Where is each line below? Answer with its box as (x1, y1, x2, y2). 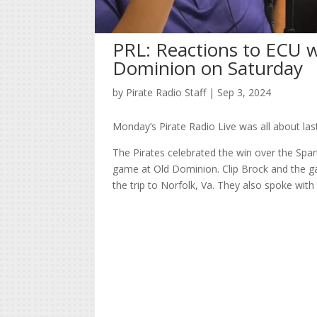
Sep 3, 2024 (217, 85, 272, 99)
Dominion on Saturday (113, 54, 304, 81)
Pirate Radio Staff (126, 85, 207, 99)
